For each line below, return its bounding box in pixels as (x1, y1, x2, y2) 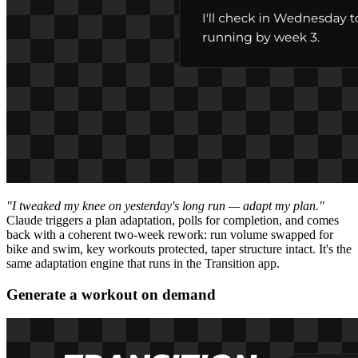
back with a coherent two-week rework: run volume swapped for (6, 227, 333, 241)
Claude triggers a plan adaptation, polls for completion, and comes (6, 213, 339, 227)
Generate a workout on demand (6, 285, 216, 303)
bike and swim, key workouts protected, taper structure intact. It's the (6, 241, 352, 256)
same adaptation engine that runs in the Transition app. (6, 256, 280, 270)
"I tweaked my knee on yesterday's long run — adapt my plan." (6, 198, 324, 213)
